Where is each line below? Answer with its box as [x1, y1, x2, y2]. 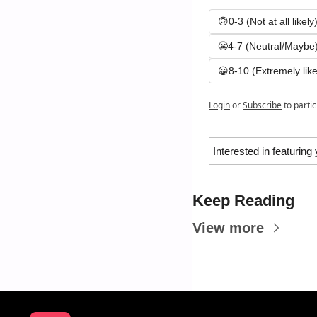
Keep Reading [192, 191, 294, 209]
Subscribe [243, 98, 282, 111]
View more [192, 219, 264, 236]
